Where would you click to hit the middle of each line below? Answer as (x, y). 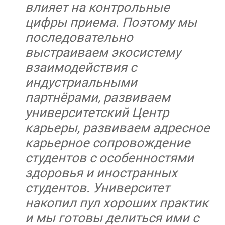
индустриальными (81, 82)
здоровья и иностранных (101, 173)
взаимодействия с (81, 67)
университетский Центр (97, 112)
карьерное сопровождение (108, 142)
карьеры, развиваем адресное (118, 127)
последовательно (79, 37)
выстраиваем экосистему (103, 52)
